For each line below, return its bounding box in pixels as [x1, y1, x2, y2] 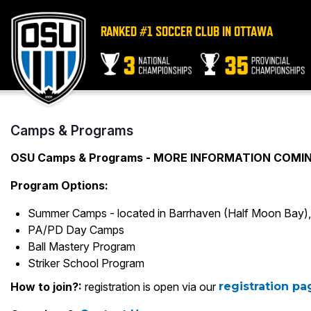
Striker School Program [28, 256, 144, 270]
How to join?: [10, 280, 85, 294]
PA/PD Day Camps [28, 223, 124, 237]
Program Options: [10, 178, 108, 192]
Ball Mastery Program [28, 239, 135, 253]
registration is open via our [85, 280, 216, 294]
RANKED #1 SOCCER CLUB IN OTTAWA [101, 24, 273, 39]
